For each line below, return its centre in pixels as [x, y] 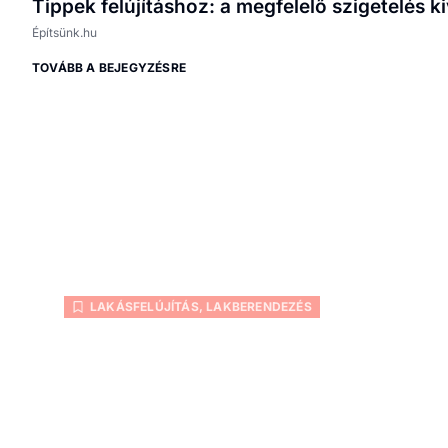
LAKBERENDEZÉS [259, 307]
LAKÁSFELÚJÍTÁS [144, 307]
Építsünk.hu [64, 33]
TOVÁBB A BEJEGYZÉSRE [109, 68]
